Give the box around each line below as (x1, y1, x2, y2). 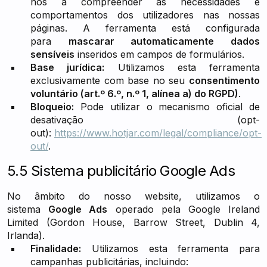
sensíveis (30, 48, 74, 60)
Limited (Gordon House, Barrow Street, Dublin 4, (7, 216, 260, 228)
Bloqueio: (30, 101, 74, 113)
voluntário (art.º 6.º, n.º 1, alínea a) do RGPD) (30, 88, 238, 100)
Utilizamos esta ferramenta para (81, 243, 260, 254)
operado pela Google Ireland (107, 203, 260, 215)
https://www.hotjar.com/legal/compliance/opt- (54, 127, 262, 139)
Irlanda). (7, 229, 45, 241)
